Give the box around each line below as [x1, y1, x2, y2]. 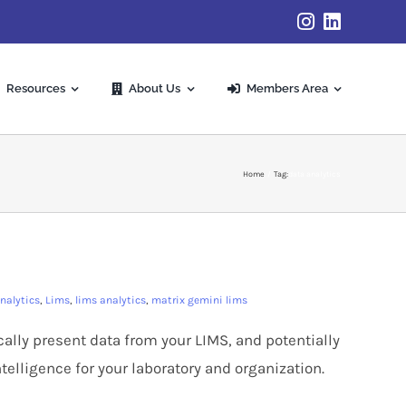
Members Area [246, 82, 328, 95]
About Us [129, 82, 181, 95]
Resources [5, 82, 65, 95]
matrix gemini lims [151, 294, 247, 306]
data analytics [288, 169, 341, 179]
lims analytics [75, 294, 146, 306]
